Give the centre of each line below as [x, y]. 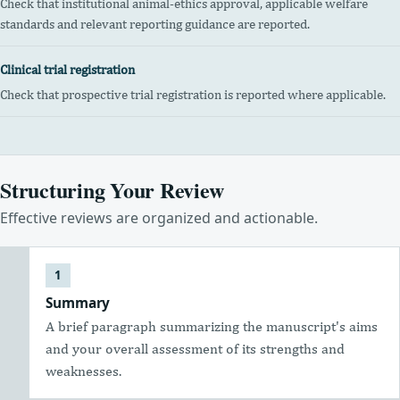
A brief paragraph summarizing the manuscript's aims [212, 327]
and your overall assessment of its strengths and [196, 349]
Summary [78, 303]
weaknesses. [84, 371]
